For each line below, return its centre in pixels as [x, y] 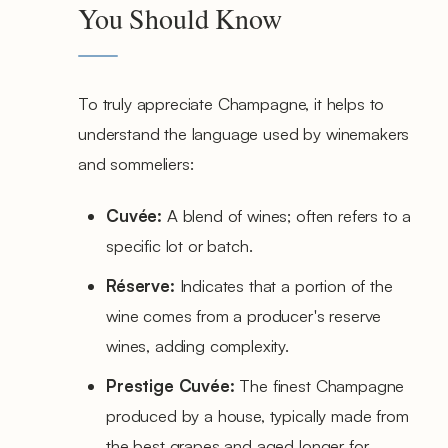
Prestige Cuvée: [170, 385]
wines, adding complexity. [197, 345]
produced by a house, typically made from [257, 415]
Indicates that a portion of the [283, 285]
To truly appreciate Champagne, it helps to [231, 103]
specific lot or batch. [179, 245]
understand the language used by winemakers [244, 133]
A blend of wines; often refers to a [289, 215]
